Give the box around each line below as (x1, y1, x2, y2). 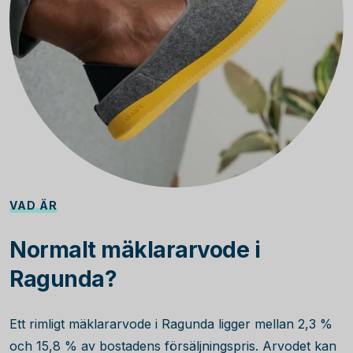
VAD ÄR (9, 199, 58, 212)
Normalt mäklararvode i (9, 236, 260, 263)
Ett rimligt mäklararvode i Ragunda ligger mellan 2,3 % (9, 316, 333, 332)
